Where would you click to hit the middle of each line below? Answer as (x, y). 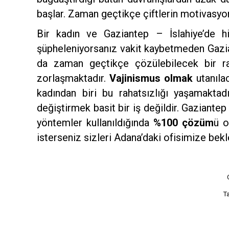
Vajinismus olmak (151, 78)
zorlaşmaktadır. (73, 78)
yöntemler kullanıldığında (95, 122)
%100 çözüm (184, 122)
